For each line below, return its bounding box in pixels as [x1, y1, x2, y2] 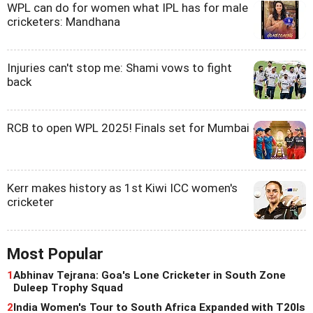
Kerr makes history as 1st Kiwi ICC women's [7, 181, 238, 196]
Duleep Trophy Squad [13, 282, 123, 295]
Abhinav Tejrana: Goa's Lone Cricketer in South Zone [13, 269, 286, 282]
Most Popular [7, 245, 103, 264]
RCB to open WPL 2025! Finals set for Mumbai [7, 121, 249, 136]
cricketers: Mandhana [7, 15, 120, 29]
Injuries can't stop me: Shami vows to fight [7, 61, 232, 75]
